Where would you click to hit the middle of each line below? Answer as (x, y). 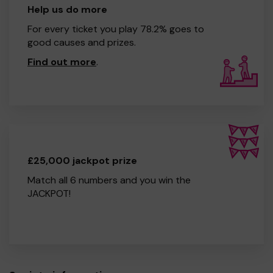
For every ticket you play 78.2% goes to (116, 29)
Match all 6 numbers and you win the (109, 180)
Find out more (62, 62)
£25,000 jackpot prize (82, 160)
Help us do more (67, 9)
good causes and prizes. (82, 42)
